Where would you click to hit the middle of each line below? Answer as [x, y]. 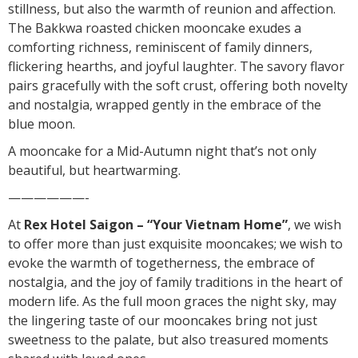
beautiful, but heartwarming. [94, 170]
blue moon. [42, 123]
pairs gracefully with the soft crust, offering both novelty [178, 85]
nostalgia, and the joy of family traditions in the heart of [175, 282]
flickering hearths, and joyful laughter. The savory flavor [176, 66]
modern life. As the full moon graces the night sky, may [172, 301]
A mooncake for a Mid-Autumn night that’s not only [162, 151]
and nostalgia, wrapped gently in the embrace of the [165, 104]
